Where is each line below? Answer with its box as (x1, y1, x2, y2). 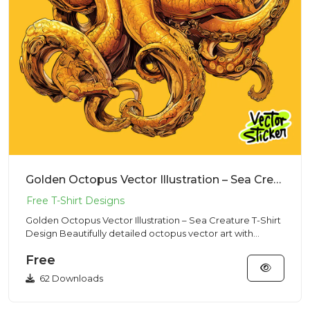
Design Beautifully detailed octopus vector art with (26, 228, 60, 239)
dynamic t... (26, 241, 76, 252)
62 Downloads (37, 273, 103, 284)
